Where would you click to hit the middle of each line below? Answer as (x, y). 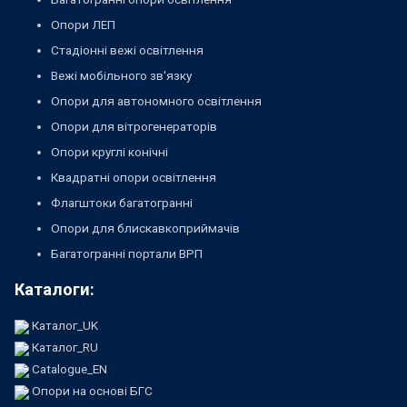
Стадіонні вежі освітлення (127, 50)
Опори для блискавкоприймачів (145, 228)
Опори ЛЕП (83, 25)
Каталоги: (55, 290)
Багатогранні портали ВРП (127, 254)
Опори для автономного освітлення (156, 101)
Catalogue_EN (69, 369)
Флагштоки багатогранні (122, 203)
